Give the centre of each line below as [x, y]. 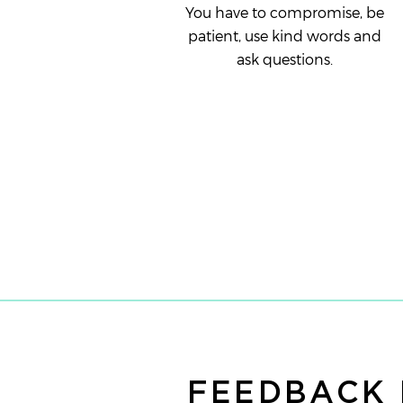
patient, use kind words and [284, 35]
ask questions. [284, 58]
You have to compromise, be [284, 12]
